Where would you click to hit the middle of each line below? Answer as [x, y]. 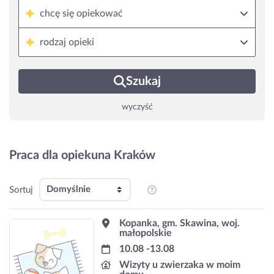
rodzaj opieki [67, 42]
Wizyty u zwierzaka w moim [180, 265]
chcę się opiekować [81, 13]
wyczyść [137, 107]
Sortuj [21, 190]
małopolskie [146, 233]
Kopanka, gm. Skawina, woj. [180, 223]
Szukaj [143, 81]
